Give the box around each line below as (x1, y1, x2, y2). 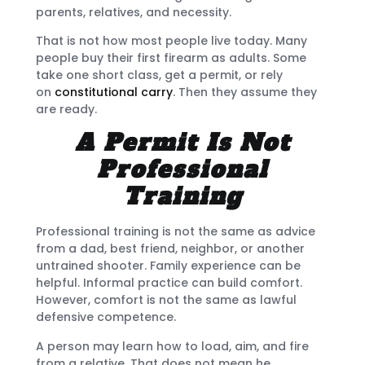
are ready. (36, 101, 97, 118)
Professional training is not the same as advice (36, 223, 315, 240)
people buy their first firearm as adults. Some (36, 50, 306, 67)
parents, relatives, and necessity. (36, 3, 231, 20)
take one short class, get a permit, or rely (36, 67, 283, 84)
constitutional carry (55, 84, 173, 101)
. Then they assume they (173, 84, 317, 101)
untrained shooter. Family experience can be (36, 257, 301, 275)
